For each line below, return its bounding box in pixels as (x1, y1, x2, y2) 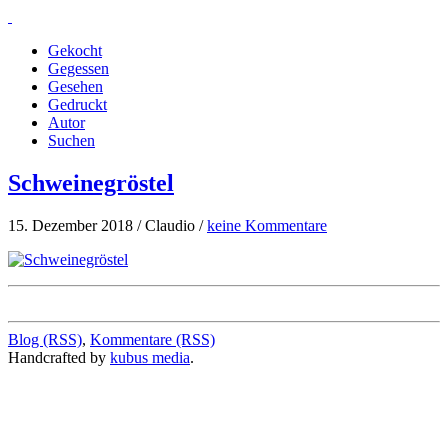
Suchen (48, 132, 95, 149)
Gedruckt (48, 96, 107, 113)
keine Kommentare (207, 216, 327, 234)
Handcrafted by (8, 348, 110, 366)
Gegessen (48, 60, 109, 77)
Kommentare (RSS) (90, 330, 215, 348)
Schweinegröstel (8, 169, 174, 196)
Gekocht (48, 42, 102, 59)
